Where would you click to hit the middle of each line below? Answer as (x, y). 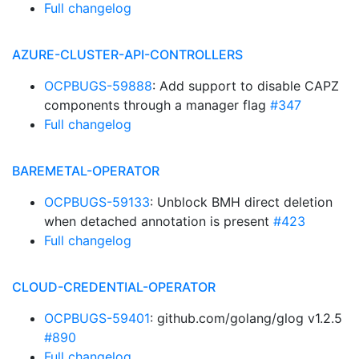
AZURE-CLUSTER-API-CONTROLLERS (127, 54)
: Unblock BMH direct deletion (241, 202)
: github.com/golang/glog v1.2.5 (246, 318)
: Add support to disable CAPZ (246, 86)
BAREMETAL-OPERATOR (86, 171)
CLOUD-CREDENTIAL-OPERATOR (114, 287)
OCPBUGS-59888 (98, 86)
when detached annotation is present (159, 221)
